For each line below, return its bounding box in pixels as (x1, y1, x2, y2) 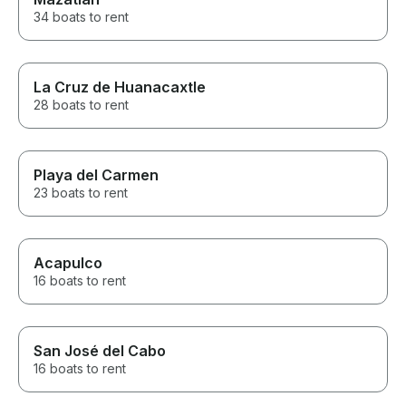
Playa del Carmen (34, 166, 159, 185)
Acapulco (34, 254, 102, 273)
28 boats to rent (34, 97, 129, 113)
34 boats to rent (34, 9, 129, 25)
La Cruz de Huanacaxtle (34, 78, 206, 97)
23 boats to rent (34, 185, 128, 201)
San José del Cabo (34, 342, 166, 361)
